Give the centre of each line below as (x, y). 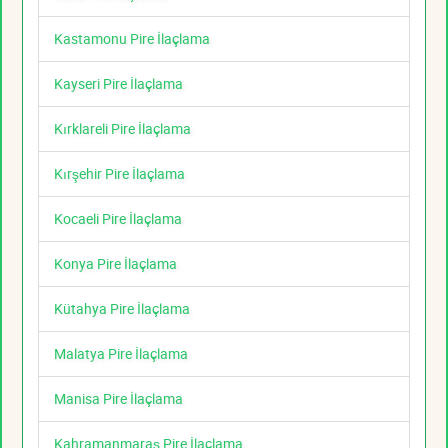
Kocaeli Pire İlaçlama (118, 219)
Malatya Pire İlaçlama (121, 354)
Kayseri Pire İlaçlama (118, 84)
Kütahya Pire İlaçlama (122, 309)
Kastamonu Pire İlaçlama (132, 39)
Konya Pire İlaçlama (115, 264)
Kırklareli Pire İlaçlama (122, 129)
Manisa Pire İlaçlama (118, 399)
